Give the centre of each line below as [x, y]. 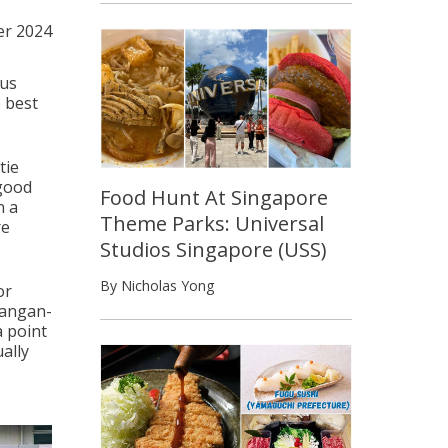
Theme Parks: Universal [212, 223]
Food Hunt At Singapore [214, 197]
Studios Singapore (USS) [213, 249]
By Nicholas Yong [157, 285]
